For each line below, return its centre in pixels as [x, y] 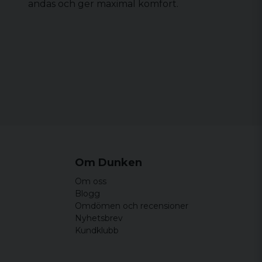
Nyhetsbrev [99, 218]
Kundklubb [97, 230]
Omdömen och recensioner [132, 206]
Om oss [91, 181]
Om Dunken [108, 163]
